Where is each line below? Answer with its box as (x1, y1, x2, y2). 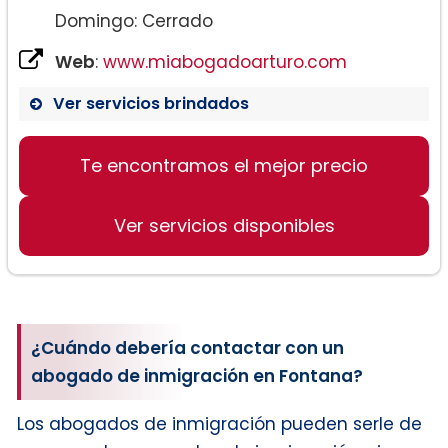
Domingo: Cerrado (55, 8, 213, 33)
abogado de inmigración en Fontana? (31, 364, 363, 389)
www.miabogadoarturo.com (103, 49, 347, 74)
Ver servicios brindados (53, 91, 249, 115)
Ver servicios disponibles (113, 212, 335, 238)
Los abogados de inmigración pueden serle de (17, 412, 422, 437)
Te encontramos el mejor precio (80, 152, 368, 178)
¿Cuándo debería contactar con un (31, 336, 344, 361)
